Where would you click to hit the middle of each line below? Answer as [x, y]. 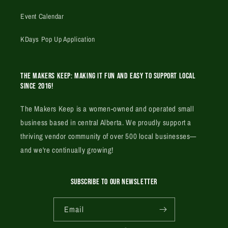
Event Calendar [42, 17]
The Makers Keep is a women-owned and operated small [107, 109]
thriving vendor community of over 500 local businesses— [109, 136]
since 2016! [37, 87]
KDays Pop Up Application [58, 39]
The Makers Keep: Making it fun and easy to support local [108, 76]
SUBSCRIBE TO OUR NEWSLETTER [114, 182]
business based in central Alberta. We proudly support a [106, 123]
